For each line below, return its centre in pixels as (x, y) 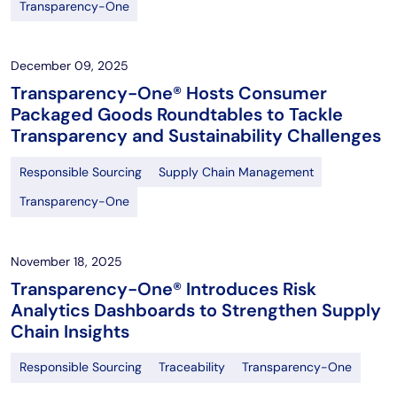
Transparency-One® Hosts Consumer (169, 93)
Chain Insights (70, 331)
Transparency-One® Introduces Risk (163, 288)
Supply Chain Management (236, 171)
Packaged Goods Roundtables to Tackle (177, 115)
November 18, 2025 (66, 261)
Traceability (191, 367)
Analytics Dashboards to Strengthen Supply (196, 310)
